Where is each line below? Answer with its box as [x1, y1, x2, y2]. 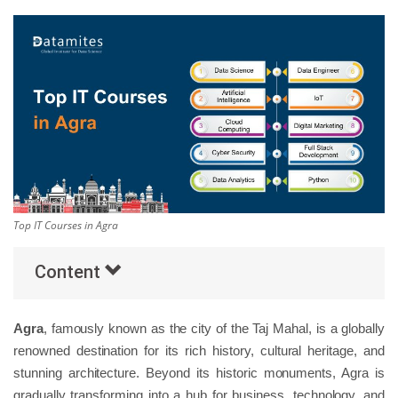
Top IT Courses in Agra [13, 217, 118, 233]
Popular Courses [14, 76, 126, 95]
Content [35, 260, 105, 283]
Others [14, 30, 60, 50]
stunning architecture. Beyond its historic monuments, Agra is [13, 364, 385, 380]
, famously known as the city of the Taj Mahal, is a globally [43, 320, 385, 336]
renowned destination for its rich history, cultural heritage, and [13, 342, 385, 358]
